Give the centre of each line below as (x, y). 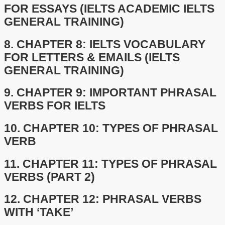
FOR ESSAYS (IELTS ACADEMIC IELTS (109, 9)
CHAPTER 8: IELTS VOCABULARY (111, 44)
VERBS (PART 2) (49, 177)
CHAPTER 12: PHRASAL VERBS (112, 199)
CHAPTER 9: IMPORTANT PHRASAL (117, 93)
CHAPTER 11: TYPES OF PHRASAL (120, 164)
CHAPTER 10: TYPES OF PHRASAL (121, 129)
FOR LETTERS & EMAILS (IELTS (92, 57)
